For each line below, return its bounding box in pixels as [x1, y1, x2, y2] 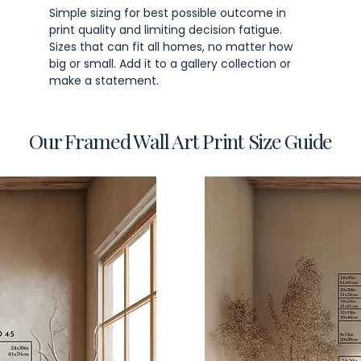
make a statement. [49, 73, 159, 89]
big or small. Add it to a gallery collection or [49, 56, 291, 73]
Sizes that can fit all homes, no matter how [49, 39, 293, 56]
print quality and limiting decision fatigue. [49, 22, 282, 39]
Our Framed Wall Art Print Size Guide [29, 127, 332, 155]
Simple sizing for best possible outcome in [49, 5, 286, 22]
